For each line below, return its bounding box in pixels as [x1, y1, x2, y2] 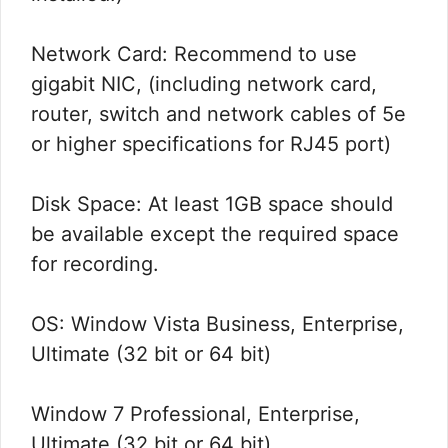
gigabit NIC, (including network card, [31, 72, 377, 97]
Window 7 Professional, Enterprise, [31, 402, 360, 427]
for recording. [31, 252, 159, 277]
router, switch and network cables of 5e [31, 102, 406, 127]
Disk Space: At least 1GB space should [31, 192, 393, 217]
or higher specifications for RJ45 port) [31, 132, 391, 157]
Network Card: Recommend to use [31, 42, 357, 67]
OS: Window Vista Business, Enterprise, [31, 312, 404, 337]
